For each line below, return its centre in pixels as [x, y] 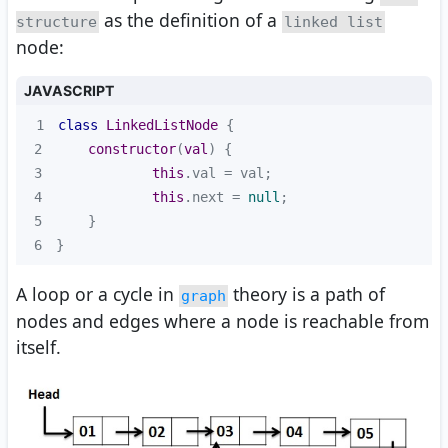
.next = [216, 197]
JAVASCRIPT [69, 91]
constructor [132, 149]
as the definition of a [190, 20]
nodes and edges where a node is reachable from [222, 321]
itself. [38, 347]
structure [56, 22]
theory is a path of [306, 294]
